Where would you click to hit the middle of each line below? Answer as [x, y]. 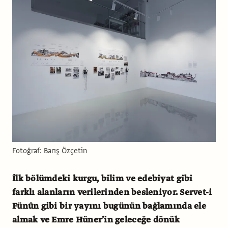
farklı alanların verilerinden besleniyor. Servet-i [112, 192]
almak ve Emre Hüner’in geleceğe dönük [96, 220]
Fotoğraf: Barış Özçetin [50, 150]
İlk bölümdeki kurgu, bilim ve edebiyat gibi [103, 178]
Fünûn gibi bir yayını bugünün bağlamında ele [109, 206]
